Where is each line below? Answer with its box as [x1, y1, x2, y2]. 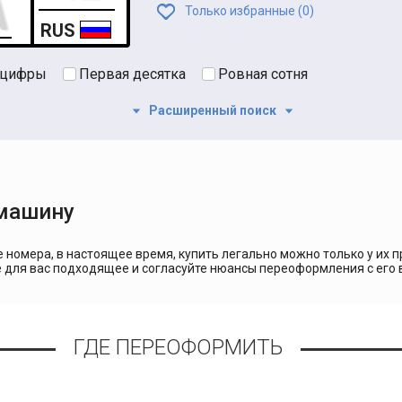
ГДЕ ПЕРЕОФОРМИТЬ [74, 334, 283, 360]
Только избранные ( [182, 3, 302, 18]
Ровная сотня [218, 65, 308, 83]
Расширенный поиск [145, 102, 279, 118]
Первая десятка [79, 65, 186, 83]
